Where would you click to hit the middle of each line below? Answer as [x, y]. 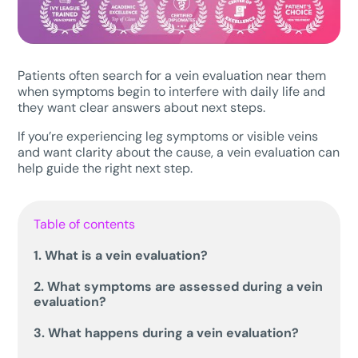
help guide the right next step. [105, 168]
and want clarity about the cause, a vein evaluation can [179, 152]
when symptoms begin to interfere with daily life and [172, 91]
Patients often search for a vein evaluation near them [172, 75]
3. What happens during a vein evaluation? [167, 332]
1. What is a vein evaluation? [121, 255]
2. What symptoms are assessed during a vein [179, 286]
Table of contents [85, 224]
